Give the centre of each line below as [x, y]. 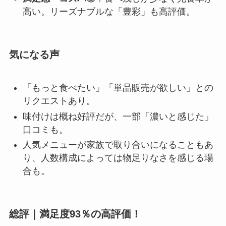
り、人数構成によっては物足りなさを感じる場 [118, 158]
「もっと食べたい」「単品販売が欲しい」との [118, 88]
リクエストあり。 [59, 101]
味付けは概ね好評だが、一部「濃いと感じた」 [118, 116]
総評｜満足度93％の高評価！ [75, 214]
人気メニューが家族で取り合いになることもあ [118, 145]
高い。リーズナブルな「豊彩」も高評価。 [109, 11]
